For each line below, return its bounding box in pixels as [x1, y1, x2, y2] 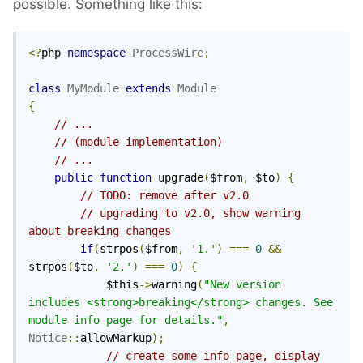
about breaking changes [28, 224, 171, 238]
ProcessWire [132, 46, 203, 60]
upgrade [152, 171, 203, 185]
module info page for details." [28, 314, 223, 327]
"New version [203, 278, 281, 292]
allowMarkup [80, 331, 152, 345]
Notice [28, 331, 67, 345]
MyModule [67, 82, 119, 96]
